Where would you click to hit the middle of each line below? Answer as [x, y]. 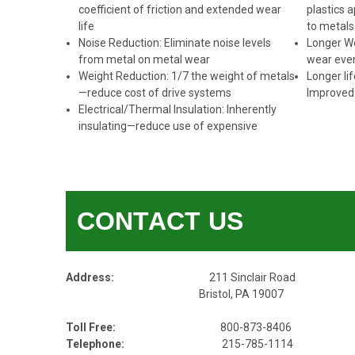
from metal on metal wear [144, 60]
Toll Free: [90, 328]
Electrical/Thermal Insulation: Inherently [177, 110]
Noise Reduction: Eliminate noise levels [174, 43]
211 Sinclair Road [204, 278]
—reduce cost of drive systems [155, 93]
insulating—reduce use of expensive [168, 126]
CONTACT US [160, 221]
